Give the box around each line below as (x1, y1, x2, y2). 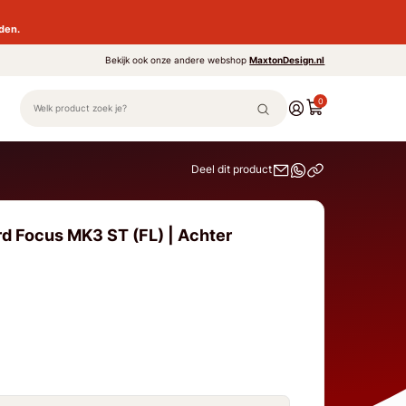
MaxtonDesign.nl (249, 53, 325, 66)
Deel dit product (191, 162, 273, 177)
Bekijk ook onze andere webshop (105, 53, 250, 66)
